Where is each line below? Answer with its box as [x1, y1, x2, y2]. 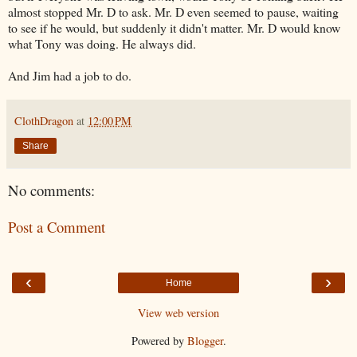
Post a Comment [8, 217, 105, 237]
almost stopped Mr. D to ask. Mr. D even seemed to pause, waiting [8, 2, 339, 20]
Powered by [131, 332, 187, 348]
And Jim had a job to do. [8, 66, 131, 84]
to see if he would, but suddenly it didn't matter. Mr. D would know [8, 18, 340, 36]
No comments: [8, 179, 95, 200]
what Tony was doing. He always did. [8, 34, 196, 52]
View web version [138, 304, 219, 320]
